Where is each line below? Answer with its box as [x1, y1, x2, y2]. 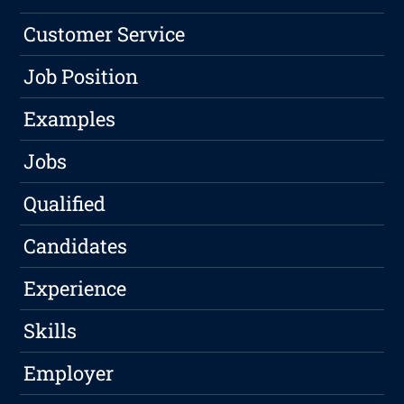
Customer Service [23, 21, 186, 48]
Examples [23, 106, 116, 133]
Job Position [23, 63, 139, 90]
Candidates [23, 233, 128, 260]
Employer [23, 360, 115, 387]
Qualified [23, 190, 106, 217]
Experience [23, 275, 127, 302]
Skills [23, 317, 78, 344]
